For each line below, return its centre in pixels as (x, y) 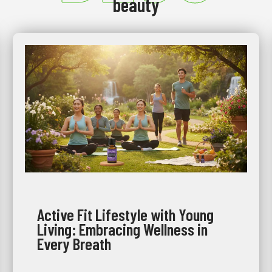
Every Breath (74, 243)
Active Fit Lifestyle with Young (125, 214)
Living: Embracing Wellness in (122, 229)
